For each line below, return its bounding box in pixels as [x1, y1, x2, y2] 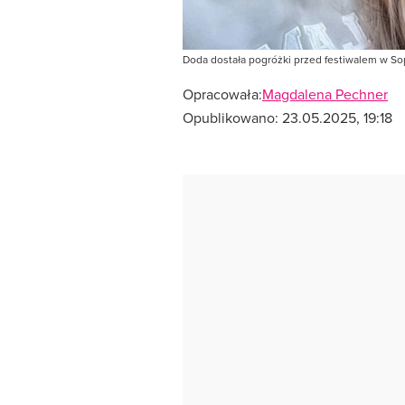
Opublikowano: [183, 108, 282, 128]
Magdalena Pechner [262, 84, 388, 105]
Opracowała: [183, 84, 262, 105]
